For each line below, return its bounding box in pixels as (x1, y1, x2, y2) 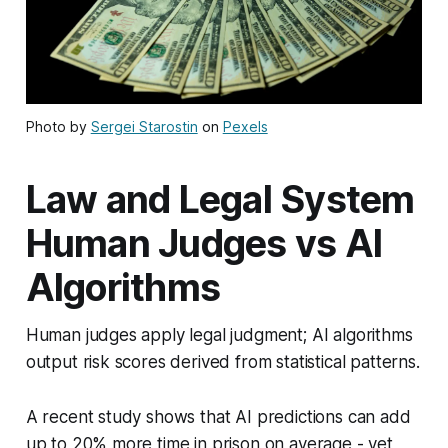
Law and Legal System (25, 176, 415, 222)
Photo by (25, 117, 91, 135)
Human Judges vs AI (25, 220, 383, 266)
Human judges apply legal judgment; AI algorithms (25, 324, 413, 345)
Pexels (222, 117, 268, 135)
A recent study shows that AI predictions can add (25, 406, 411, 427)
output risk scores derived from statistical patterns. (25, 351, 420, 372)
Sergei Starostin (90, 117, 198, 135)
